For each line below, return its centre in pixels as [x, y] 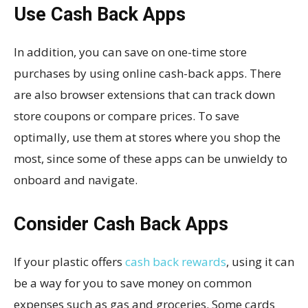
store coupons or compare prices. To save [126, 116]
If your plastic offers [69, 262]
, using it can [260, 262]
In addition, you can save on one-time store [130, 52]
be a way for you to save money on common [133, 283]
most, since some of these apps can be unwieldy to [151, 159]
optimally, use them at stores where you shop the [147, 137]
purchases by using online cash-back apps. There [147, 74]
